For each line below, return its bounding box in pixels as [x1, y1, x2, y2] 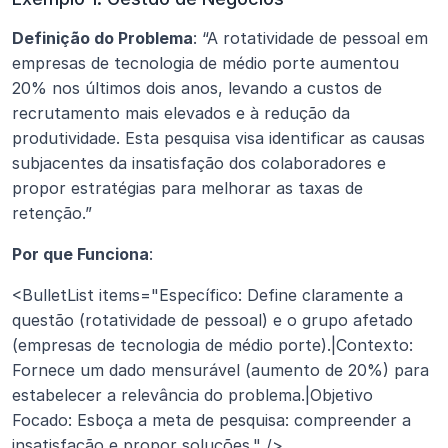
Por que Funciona [12, 243, 149, 264]
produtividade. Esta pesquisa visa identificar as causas [12, 127, 425, 148]
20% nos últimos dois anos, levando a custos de [12, 77, 382, 98]
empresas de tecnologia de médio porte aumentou [12, 52, 399, 73]
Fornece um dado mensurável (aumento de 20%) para [12, 359, 429, 380]
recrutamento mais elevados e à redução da [12, 102, 350, 123]
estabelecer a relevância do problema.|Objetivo [12, 384, 373, 405]
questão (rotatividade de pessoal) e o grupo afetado [12, 309, 413, 330]
